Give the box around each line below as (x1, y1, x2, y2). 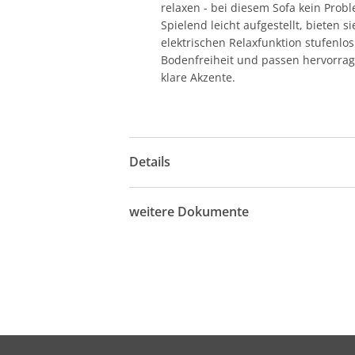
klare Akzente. (161, 69, 236, 85)
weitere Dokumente (129, 203, 250, 221)
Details (129, 153, 171, 171)
